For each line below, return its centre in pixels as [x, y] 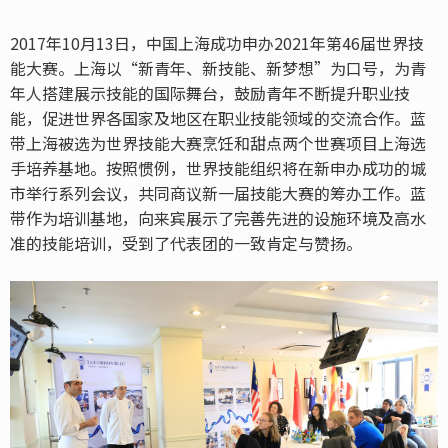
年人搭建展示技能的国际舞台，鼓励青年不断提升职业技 [210, 93]
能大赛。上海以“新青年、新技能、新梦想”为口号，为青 [218, 68]
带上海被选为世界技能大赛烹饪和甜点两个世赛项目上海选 [218, 143]
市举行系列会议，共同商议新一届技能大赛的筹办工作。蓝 [218, 193]
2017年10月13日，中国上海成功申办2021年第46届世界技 [217, 43]
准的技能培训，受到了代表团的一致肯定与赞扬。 [186, 243]
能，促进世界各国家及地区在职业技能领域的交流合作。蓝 [218, 118]
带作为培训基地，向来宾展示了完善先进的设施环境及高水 [218, 218]
